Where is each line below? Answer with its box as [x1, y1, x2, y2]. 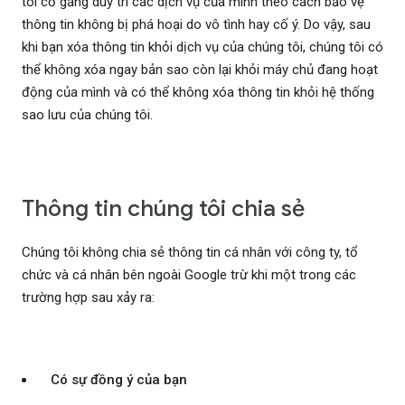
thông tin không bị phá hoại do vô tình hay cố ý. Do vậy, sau [22, 16, 371, 33]
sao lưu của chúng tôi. [22, 107, 153, 124]
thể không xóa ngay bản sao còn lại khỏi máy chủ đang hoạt [22, 61, 378, 79]
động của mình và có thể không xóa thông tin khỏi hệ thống [22, 84, 374, 101]
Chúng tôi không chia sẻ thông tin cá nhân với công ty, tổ [22, 244, 358, 261]
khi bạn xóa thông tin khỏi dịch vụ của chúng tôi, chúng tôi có [22, 39, 383, 56]
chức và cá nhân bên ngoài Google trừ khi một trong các [22, 267, 356, 284]
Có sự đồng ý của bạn [51, 372, 187, 389]
